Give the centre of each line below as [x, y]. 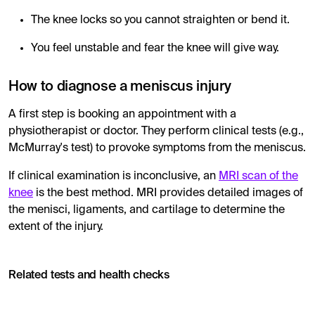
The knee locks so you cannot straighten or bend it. [160, 20]
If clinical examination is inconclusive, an [114, 176]
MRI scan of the [258, 176]
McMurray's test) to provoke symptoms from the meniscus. [157, 148]
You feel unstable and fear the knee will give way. [155, 48]
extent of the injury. [56, 227]
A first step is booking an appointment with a [122, 114]
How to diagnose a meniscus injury [120, 87]
